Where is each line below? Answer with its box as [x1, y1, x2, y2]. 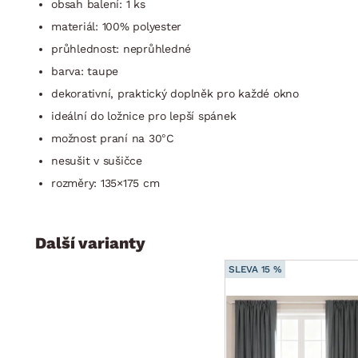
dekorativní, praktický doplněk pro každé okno [51, 86, 299, 100]
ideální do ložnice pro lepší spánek [51, 109, 237, 122]
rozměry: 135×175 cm [51, 176, 160, 189]
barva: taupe [51, 64, 118, 78]
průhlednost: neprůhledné [51, 42, 191, 55]
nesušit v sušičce [51, 153, 142, 167]
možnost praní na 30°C [51, 131, 174, 145]
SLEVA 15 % [229, 263, 282, 275]
